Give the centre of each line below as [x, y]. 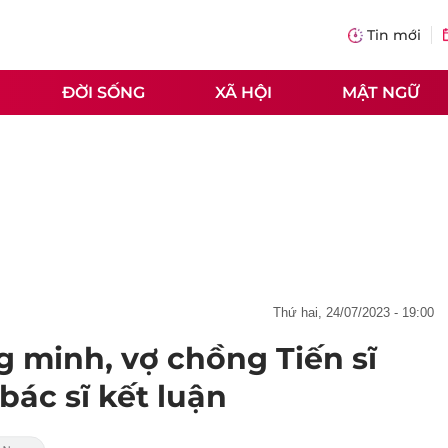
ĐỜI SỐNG [103, 92]
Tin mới [394, 35]
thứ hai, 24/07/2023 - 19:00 [357, 312]
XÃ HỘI [243, 92]
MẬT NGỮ [381, 92]
